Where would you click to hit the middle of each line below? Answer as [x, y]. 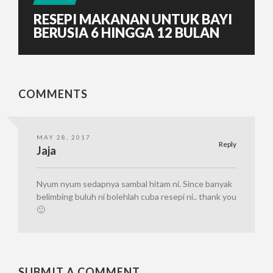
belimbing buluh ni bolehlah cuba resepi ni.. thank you [136, 197]
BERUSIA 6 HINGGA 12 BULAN [126, 33]
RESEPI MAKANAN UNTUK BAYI [133, 19]
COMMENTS [53, 94]
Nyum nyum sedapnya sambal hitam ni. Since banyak [134, 184]
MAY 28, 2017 [64, 137]
